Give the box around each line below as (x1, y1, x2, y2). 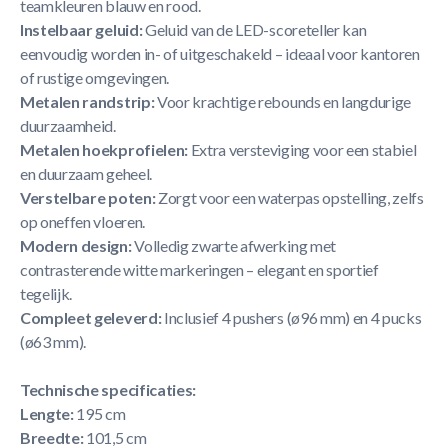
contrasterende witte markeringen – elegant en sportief (20, 260, 379, 279)
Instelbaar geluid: (20, 20, 143, 39)
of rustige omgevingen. (20, 68, 169, 87)
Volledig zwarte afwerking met (131, 236, 336, 255)
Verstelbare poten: (20, 188, 156, 207)
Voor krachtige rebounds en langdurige (154, 92, 412, 111)
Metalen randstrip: (20, 92, 155, 111)
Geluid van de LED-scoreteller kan (142, 20, 367, 39)
